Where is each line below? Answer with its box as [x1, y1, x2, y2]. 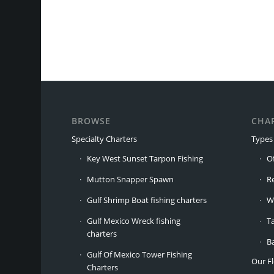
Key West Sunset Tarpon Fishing [87, 153, 204, 165]
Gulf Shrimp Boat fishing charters [87, 194, 207, 206]
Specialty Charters [72, 133, 138, 145]
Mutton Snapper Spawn [87, 174, 174, 185]
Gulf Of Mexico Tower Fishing [87, 249, 193, 261]
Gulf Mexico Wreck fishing [87, 215, 181, 227]
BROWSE [72, 115, 111, 127]
